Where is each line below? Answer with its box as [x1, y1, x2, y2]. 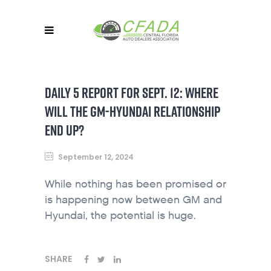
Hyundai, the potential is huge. [45, 209, 196, 223]
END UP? [45, 120, 84, 140]
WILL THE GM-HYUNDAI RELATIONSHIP [45, 101, 220, 122]
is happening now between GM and [45, 193, 222, 207]
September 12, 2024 [58, 152, 134, 162]
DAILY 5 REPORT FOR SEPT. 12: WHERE [45, 82, 218, 103]
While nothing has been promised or [45, 177, 226, 191]
